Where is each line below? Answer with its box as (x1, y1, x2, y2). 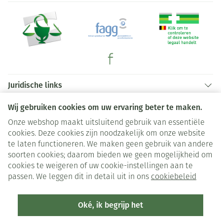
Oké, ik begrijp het (78, 200, 143, 210)
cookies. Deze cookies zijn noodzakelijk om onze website (8, 130, 205, 138)
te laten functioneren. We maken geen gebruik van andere (8, 141, 213, 148)
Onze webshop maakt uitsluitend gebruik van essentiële (8, 119, 205, 127)
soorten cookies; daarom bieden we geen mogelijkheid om (8, 151, 213, 159)
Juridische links (8, 80, 62, 90)
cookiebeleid (151, 173, 196, 181)
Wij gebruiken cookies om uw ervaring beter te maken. (8, 103, 202, 112)
